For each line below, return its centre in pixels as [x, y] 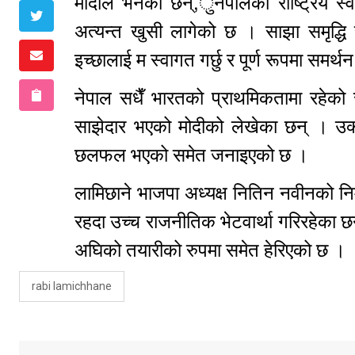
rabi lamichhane [72, 286]
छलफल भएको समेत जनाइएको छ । [191, 155]
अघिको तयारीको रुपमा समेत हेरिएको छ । [212, 250]
